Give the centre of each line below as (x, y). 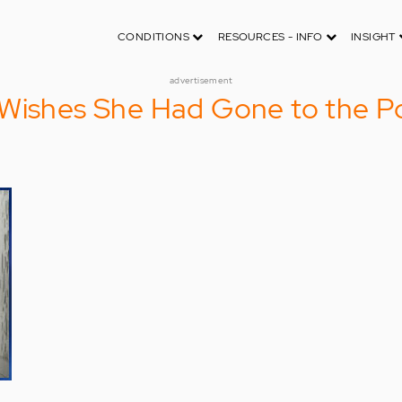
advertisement (201, 80)
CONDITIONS (155, 37)
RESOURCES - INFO (271, 37)
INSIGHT (375, 37)
